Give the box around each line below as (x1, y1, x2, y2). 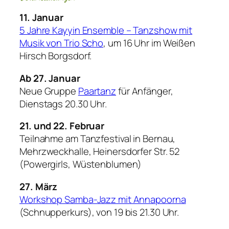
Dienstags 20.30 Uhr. (19, 97, 107, 110)
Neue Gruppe (19, 84, 78, 98)
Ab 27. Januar (19, 71, 80, 85)
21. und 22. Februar (19, 119, 105, 133)
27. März (19, 179, 58, 193)
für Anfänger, (116, 84, 173, 98)
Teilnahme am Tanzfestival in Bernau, (19, 132, 176, 146)
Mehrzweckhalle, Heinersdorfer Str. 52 (19, 145, 180, 158)
